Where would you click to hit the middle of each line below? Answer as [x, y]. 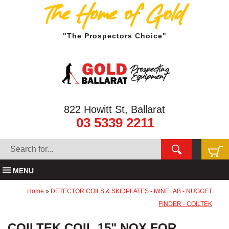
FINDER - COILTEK [186, 204]
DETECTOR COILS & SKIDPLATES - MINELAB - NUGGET [132, 191]
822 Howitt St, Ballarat [114, 109]
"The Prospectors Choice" [114, 36]
